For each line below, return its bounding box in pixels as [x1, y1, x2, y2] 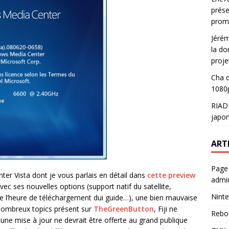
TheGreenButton [94, 204, 154, 214]
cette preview [147, 170, 195, 180]
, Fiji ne [154, 204, 177, 214]
